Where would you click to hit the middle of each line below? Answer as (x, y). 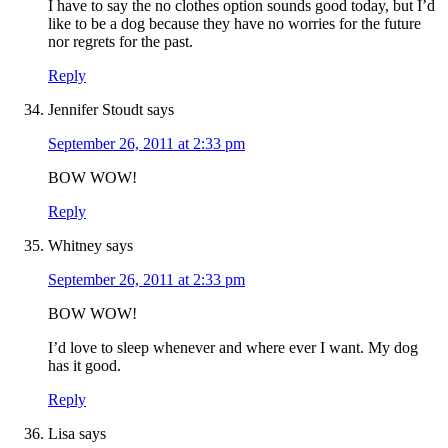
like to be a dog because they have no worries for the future (234, 24)
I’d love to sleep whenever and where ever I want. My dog (233, 348)
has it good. (84, 366)
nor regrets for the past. (120, 42)
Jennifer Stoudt (95, 110)
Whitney (75, 246)
